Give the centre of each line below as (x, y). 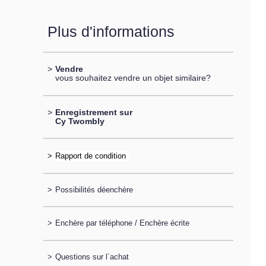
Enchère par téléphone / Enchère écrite (122, 223)
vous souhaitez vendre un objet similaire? (133, 78)
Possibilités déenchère (94, 190)
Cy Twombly (80, 121)
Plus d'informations (111, 31)
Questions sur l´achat (92, 256)
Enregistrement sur (94, 112)
